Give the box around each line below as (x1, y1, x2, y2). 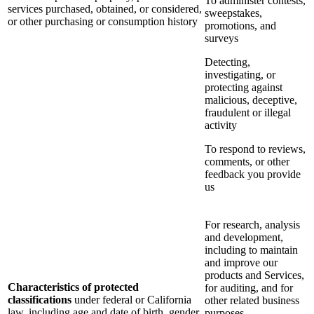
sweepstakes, (205, 7, 262, 20)
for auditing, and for (205, 282, 293, 294)
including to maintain (205, 244, 298, 257)
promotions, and (205, 20, 276, 32)
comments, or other (205, 156, 289, 168)
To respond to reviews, (205, 143, 306, 156)
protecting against (205, 81, 282, 94)
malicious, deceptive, (205, 94, 297, 107)
